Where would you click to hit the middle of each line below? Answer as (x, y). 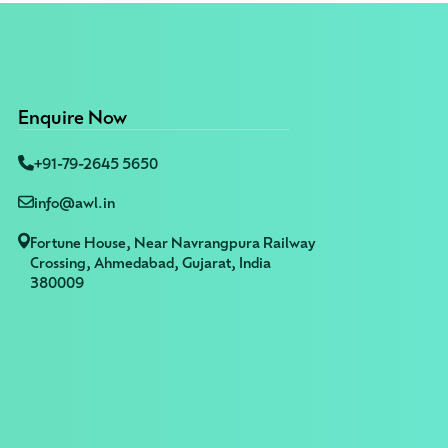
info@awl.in (74, 202)
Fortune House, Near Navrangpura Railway (172, 242)
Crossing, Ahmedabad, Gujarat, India (150, 262)
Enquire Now (72, 116)
